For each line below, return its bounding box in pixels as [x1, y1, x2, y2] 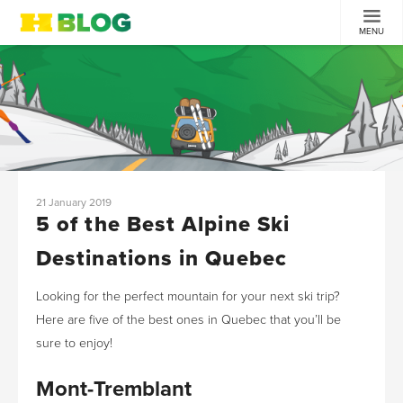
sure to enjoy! [36, 336, 112, 351]
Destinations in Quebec [36, 246, 287, 272]
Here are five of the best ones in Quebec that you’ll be [36, 312, 341, 327]
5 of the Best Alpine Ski [36, 211, 291, 237]
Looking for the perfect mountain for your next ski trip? [36, 289, 340, 304]
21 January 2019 [36, 196, 112, 209]
